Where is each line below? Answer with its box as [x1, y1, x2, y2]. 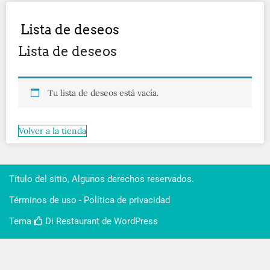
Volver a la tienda [19, 125, 86, 136]
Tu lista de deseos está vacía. [48, 87, 159, 98]
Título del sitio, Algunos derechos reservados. [9, 173, 194, 184]
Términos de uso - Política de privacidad [9, 194, 170, 206]
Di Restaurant [43, 215, 99, 227]
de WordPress [99, 215, 158, 227]
